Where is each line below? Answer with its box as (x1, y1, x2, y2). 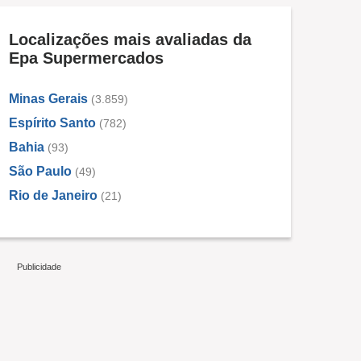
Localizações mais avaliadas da (9, 31, 251, 49)
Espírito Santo (9, 116, 96, 131)
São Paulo (9, 164, 72, 179)
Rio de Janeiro (9, 189, 98, 203)
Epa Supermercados (9, 49, 164, 68)
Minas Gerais (9, 92, 88, 106)
